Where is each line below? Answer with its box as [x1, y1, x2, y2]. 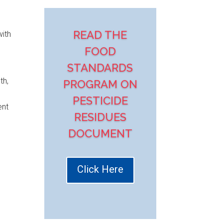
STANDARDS [67, 61, 133, 75]
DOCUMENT [68, 127, 132, 140]
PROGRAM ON [63, 78, 137, 91]
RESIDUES [74, 111, 126, 124]
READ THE [73, 28, 127, 42]
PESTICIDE [72, 94, 128, 108]
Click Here [77, 163, 123, 176]
